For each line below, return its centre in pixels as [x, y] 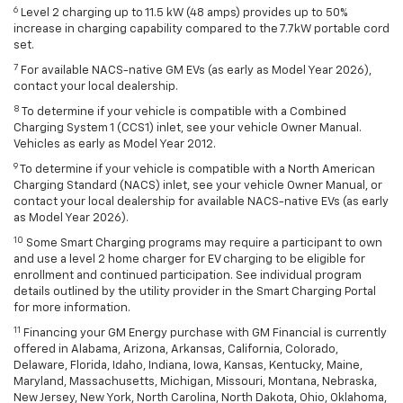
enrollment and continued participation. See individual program [188, 276]
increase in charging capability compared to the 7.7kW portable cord [201, 30]
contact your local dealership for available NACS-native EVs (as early [201, 202]
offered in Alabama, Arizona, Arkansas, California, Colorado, [176, 350]
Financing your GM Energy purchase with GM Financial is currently [204, 334]
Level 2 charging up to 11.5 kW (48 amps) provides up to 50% [183, 13]
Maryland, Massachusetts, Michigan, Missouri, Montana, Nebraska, [195, 382]
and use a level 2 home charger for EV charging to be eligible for [189, 260]
